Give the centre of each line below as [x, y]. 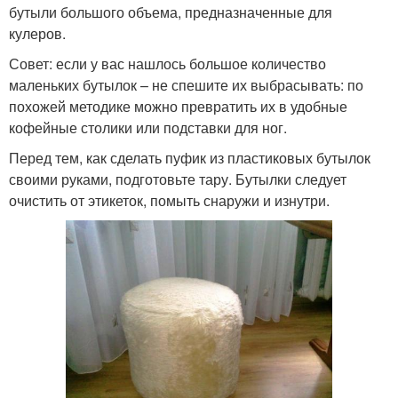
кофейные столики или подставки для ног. [148, 127]
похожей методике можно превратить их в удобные [178, 106]
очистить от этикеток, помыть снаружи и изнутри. [169, 200]
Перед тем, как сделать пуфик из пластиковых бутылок [190, 157]
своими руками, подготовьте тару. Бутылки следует [178, 179]
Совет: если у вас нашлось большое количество [167, 63]
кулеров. [37, 33]
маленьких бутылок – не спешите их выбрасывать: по [186, 84]
